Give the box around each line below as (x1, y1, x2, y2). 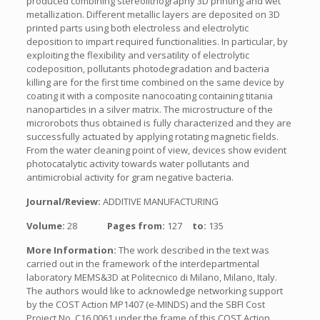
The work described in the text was (116, 244, 269, 256)
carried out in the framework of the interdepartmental (26, 257, 259, 270)
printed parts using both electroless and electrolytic (26, 21, 249, 34)
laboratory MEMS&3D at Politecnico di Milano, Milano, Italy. (26, 271, 277, 284)
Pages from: (106, 219, 167, 232)
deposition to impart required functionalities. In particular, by (26, 35, 288, 48)
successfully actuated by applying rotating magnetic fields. (26, 130, 279, 143)
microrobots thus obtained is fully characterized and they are (26, 116, 291, 129)
